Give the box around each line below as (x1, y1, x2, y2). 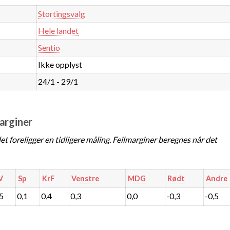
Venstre (71, 174, 99, 183)
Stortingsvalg (38, 8, 86, 18)
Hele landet (38, 25, 79, 35)
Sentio (38, 42, 61, 52)
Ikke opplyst (38, 59, 83, 69)
